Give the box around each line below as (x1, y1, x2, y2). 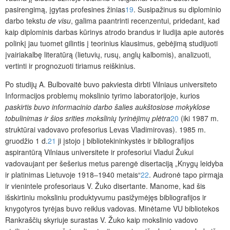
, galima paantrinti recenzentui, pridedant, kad (71, 15, 220, 26)
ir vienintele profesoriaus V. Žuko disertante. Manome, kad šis (5, 181, 205, 191)
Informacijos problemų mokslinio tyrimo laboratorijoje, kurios (5, 90, 200, 101)
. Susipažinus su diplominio (133, 4, 221, 15)
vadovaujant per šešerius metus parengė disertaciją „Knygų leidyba (5, 158, 223, 169)
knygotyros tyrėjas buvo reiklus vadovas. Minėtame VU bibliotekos (5, 203, 219, 214)
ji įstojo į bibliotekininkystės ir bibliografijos (56, 136, 194, 146)
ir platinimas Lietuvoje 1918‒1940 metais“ (5, 169, 141, 180)
